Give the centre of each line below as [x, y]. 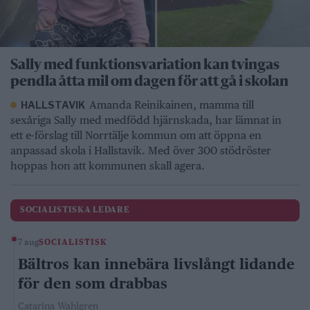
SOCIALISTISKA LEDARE [75, 210]
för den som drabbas [93, 283]
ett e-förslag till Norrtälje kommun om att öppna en [136, 135]
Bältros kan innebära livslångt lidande [156, 264]
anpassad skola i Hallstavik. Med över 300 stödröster [141, 150]
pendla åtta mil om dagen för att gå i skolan [149, 82]
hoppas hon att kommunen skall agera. [108, 165]
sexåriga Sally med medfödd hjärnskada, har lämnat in [146, 120]
